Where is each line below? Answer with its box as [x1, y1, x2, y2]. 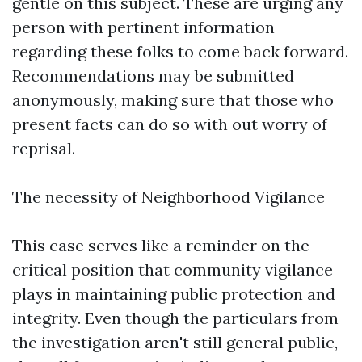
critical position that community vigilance [12, 259, 333, 280]
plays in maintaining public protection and [12, 284, 335, 304]
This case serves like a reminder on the [12, 235, 309, 255]
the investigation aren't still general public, [12, 332, 338, 352]
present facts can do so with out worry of [12, 114, 327, 134]
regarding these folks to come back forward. [12, 41, 348, 61]
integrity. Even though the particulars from [12, 308, 339, 328]
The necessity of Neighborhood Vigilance [12, 187, 325, 207]
